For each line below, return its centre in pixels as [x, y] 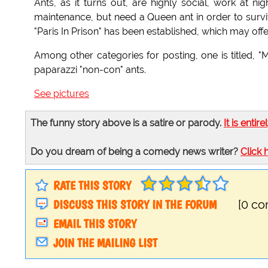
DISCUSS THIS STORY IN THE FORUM [135, 205]
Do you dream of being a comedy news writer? [135, 152]
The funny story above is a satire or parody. [127, 123]
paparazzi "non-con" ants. [90, 70]
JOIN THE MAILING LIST [105, 243]
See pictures [62, 94]
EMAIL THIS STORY [95, 224]
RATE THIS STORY [92, 186]
